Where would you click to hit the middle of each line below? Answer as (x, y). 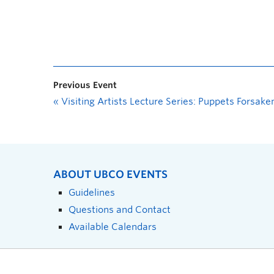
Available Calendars (113, 227)
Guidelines (92, 192)
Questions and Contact (120, 209)
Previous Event (85, 85)
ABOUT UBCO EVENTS (110, 174)
